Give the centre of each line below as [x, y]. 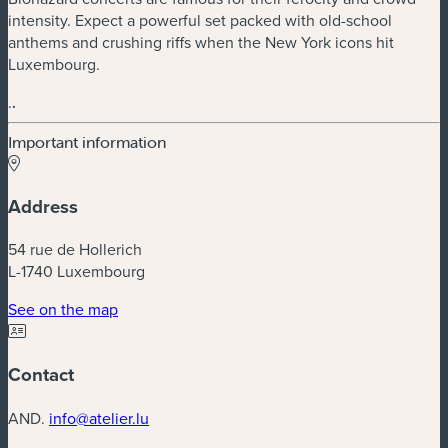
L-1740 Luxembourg [76, 271]
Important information [87, 141]
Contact [41, 375]
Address [43, 206]
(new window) [165, 308]
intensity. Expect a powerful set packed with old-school [200, 19]
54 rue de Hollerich [75, 249]
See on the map [63, 309]
